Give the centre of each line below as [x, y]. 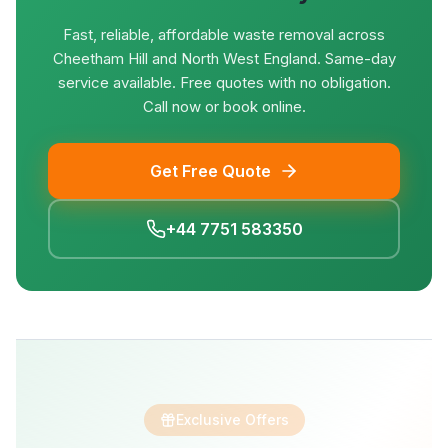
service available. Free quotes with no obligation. [224, 82]
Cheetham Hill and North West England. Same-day [224, 58]
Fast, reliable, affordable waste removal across [224, 34]
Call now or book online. [224, 106]
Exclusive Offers [232, 419]
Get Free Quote [210, 171]
